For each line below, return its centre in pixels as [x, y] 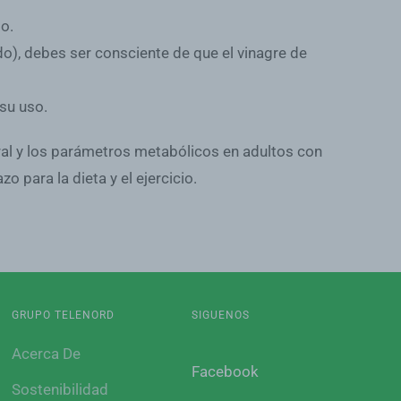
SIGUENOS [221, 316]
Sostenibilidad [60, 390]
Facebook [226, 372]
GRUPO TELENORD [63, 316]
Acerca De [46, 354]
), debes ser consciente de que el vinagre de [160, 53]
